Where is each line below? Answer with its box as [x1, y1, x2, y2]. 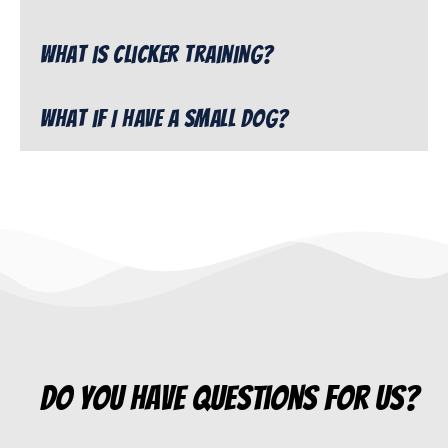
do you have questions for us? [39, 380, 419, 417]
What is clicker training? [40, 42, 274, 68]
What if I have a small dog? [40, 106, 289, 132]
